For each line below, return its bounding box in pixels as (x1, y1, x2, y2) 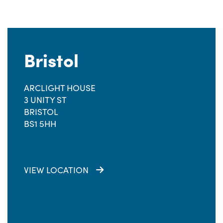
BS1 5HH (24, 117, 56, 129)
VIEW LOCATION (24, 164, 89, 176)
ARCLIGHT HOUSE (24, 82, 96, 94)
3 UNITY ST (24, 94, 67, 106)
